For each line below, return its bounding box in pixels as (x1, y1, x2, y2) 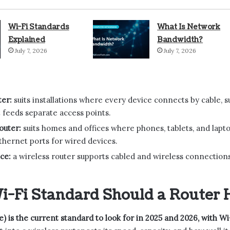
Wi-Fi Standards (8, 22, 69, 32)
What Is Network (157, 22, 221, 32)
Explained (8, 34, 45, 45)
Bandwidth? (157, 34, 203, 45)
